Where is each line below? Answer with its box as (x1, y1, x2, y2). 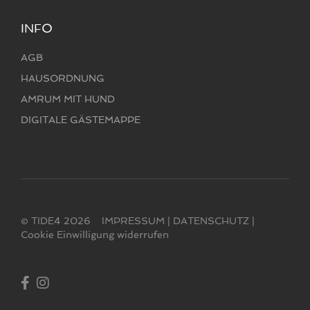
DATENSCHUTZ (173, 215, 249, 226)
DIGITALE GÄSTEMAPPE (21, 113, 140, 125)
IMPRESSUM (102, 215, 165, 226)
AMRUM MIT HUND (21, 93, 115, 104)
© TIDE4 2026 (21, 215, 102, 226)
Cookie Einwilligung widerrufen (21, 228, 169, 240)
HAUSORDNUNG (21, 72, 104, 84)
